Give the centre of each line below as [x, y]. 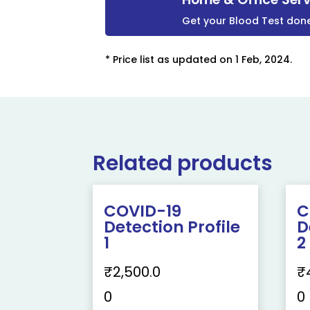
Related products [183, 163]
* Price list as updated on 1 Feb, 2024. [199, 60]
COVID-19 [143, 211]
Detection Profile [172, 227]
